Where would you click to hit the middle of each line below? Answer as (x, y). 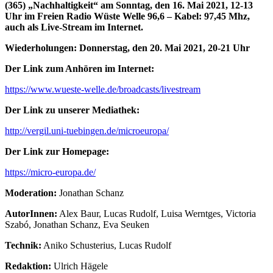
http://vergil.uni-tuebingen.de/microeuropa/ (87, 131)
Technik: (23, 246)
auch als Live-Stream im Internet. (74, 27)
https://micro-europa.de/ (50, 172)
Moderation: (31, 193)
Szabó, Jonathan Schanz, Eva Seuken (77, 225)
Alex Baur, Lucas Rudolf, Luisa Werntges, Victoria (157, 214)
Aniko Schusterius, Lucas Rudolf (106, 246)
